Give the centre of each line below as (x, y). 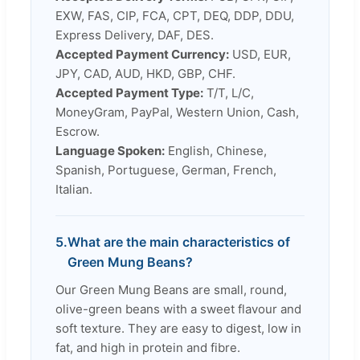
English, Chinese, (216, 150)
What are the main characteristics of (179, 241)
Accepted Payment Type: (129, 92)
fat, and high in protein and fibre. (148, 347)
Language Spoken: (110, 150)
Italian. (74, 189)
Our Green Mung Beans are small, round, (171, 289)
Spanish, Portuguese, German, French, (166, 170)
